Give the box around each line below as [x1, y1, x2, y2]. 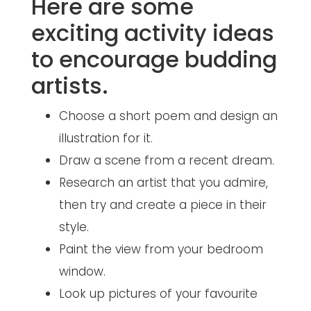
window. [58, 262, 106, 280]
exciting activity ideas [31, 17, 274, 49]
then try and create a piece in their [58, 196, 267, 213]
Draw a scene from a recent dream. [58, 151, 274, 169]
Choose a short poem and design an [58, 107, 278, 124]
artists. [31, 69, 108, 101]
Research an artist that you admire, [58, 174, 268, 191]
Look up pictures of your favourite [58, 285, 258, 302]
